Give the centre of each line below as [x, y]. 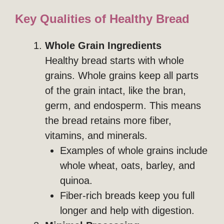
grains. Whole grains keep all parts [122, 75]
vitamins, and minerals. [96, 135]
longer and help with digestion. [127, 210]
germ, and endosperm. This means [123, 105]
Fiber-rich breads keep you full [127, 195]
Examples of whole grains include [134, 150]
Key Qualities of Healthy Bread [102, 18]
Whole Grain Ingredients [103, 45]
